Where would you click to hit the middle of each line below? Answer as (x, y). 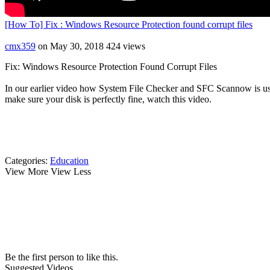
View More (28, 172)
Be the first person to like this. (61, 257)
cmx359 (20, 46)
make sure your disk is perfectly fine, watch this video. (108, 99)
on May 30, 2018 (70, 46)
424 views (126, 46)
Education (69, 161)
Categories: (26, 161)
